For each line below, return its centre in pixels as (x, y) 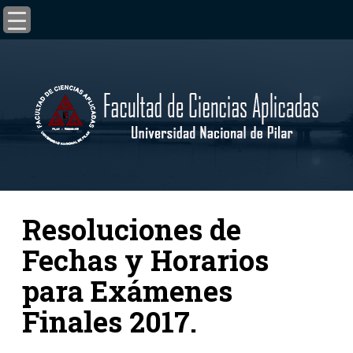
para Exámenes (127, 291)
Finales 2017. (109, 321)
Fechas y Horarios (145, 260)
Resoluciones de (131, 229)
